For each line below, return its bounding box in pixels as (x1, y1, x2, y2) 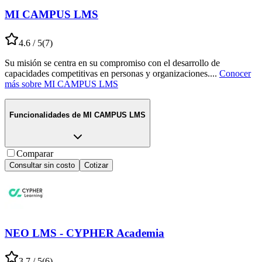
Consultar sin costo (9, 161, 75, 170)
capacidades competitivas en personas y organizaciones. (5, 68, 210, 78)
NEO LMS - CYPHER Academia (5, 226, 164, 239)
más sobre (5, 78, 42, 89)
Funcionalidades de (9, 111, 81, 120)
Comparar (16, 149, 53, 158)
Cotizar (84, 161, 108, 170)
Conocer (219, 68, 251, 78)
